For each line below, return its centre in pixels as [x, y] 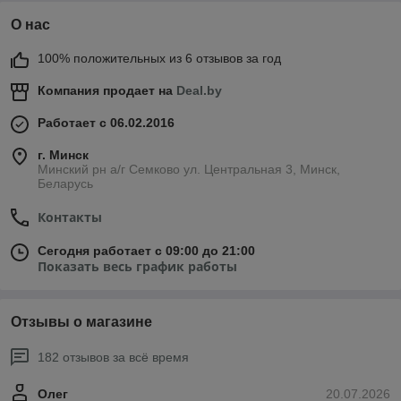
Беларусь [65, 184]
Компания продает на [107, 91]
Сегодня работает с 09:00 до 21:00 [146, 251]
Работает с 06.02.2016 [106, 123]
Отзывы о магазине [81, 322]
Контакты [70, 218]
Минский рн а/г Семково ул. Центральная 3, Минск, [189, 170]
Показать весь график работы [137, 267]
